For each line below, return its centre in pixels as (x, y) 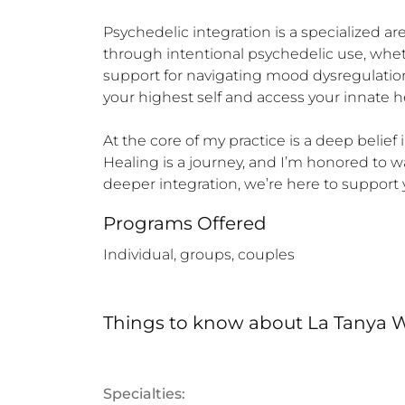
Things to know (174, 323)
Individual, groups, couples (199, 254)
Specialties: (144, 394)
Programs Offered (185, 223)
